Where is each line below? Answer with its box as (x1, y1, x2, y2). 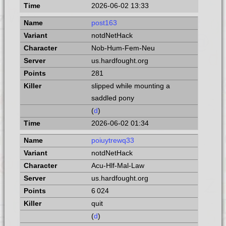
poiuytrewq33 (91, 136, 134, 144)
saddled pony (91, 94, 134, 102)
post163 (91, 19, 117, 27)
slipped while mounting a (91, 82, 170, 90)
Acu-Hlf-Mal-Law (91, 161, 144, 169)
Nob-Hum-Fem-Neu (91, 44, 155, 52)
